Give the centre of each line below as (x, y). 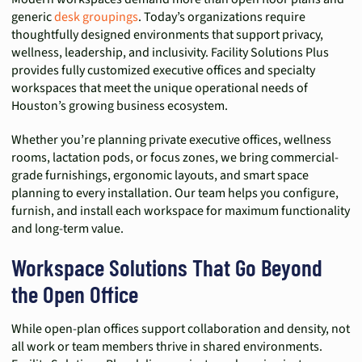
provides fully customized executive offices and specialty (163, 70)
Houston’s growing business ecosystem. (120, 106)
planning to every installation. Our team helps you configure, (175, 193)
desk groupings (96, 17)
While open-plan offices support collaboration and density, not (181, 329)
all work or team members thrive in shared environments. (167, 347)
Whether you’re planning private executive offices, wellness (171, 140)
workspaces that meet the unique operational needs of (160, 88)
